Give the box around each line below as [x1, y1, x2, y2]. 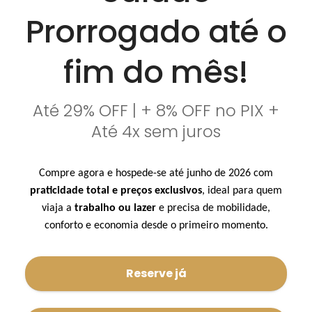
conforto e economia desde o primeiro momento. [44, 219, 268, 231]
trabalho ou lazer [75, 202, 156, 214]
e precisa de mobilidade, [156, 202, 270, 214]
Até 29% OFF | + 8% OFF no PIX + [33, 99, 279, 122]
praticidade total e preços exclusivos [30, 185, 202, 196]
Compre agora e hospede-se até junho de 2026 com [39, 167, 273, 179]
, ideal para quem [202, 185, 282, 196]
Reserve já [125, 265, 187, 282]
